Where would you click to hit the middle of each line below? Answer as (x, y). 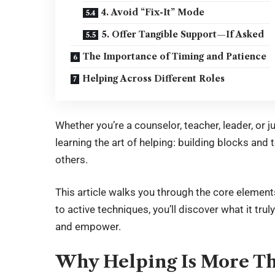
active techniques (108, 210)
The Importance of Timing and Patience (175, 57)
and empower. (88, 227)
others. (72, 159)
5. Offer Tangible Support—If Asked (183, 35)
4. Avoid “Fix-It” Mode (153, 13)
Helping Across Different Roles (154, 79)
